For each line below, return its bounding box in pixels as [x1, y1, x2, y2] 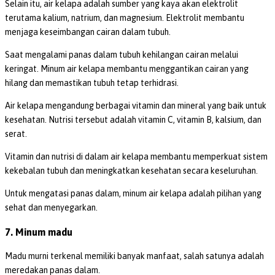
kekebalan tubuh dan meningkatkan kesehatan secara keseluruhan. [5, 166, 260, 176]
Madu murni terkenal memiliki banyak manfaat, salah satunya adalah [5, 251, 264, 261]
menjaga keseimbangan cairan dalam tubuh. [5, 27, 172, 37]
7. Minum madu [5, 226, 72, 238]
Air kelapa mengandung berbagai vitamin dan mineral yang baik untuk [5, 101, 266, 111]
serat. [5, 129, 29, 139]
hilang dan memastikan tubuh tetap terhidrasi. [5, 78, 179, 88]
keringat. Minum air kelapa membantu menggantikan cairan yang [5, 64, 249, 74]
